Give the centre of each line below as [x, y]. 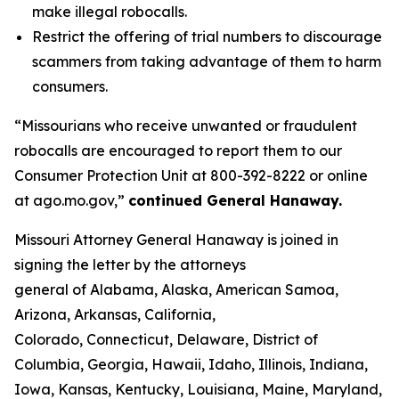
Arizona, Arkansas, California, [115, 314]
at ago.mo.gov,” [71, 200]
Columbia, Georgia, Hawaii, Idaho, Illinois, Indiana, [191, 364]
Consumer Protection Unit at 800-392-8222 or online [191, 175]
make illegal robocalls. [110, 12]
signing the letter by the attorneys [130, 265]
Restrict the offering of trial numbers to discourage [207, 37]
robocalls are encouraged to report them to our [178, 151]
